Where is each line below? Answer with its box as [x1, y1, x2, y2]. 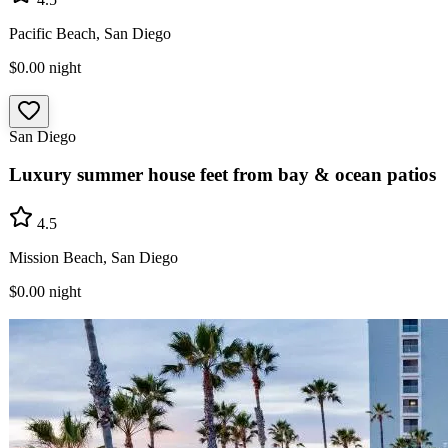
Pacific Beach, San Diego [9, 24, 171, 42]
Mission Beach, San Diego [9, 249, 178, 267]
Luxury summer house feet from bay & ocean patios [9, 164, 436, 186]
